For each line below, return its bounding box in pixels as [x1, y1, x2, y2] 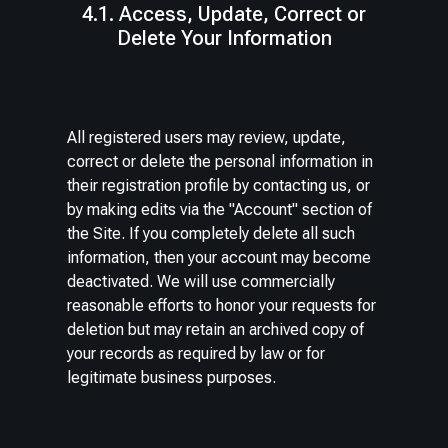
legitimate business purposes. [67, 368, 277, 388]
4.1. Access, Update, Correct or [82, 2, 366, 27]
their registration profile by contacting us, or [67, 176, 371, 196]
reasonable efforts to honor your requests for [67, 296, 377, 316]
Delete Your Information [116, 26, 332, 51]
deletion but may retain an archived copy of [67, 320, 365, 340]
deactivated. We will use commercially [67, 272, 336, 292]
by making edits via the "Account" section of [67, 200, 373, 220]
